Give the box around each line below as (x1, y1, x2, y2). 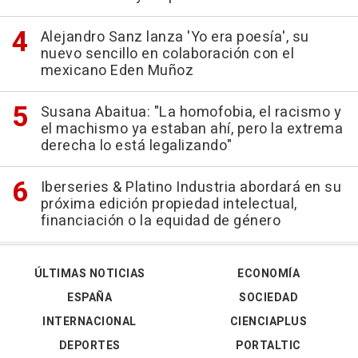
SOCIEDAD (239, 289, 298, 307)
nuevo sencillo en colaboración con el (40, 43, 294, 66)
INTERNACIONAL (42, 313, 137, 331)
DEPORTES (58, 337, 121, 355)
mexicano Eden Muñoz (40, 60, 193, 82)
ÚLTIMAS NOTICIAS (34, 265, 145, 283)
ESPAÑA (67, 289, 112, 307)
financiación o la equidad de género (40, 210, 280, 233)
